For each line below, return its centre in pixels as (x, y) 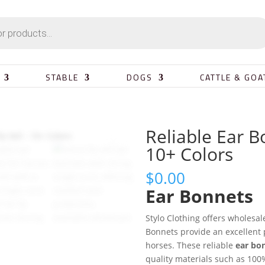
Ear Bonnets (199, 196)
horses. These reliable (190, 245)
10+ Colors (189, 154)
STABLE (62, 77)
